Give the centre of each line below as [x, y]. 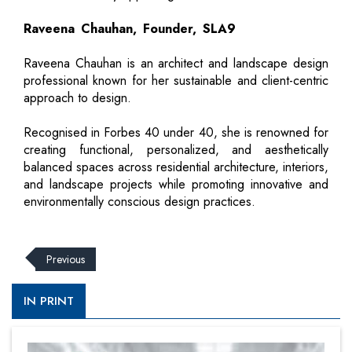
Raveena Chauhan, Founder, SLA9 [130, 28]
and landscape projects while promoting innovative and [176, 184]
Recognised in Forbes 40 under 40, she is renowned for [176, 132]
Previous [66, 259]
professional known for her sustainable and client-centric [176, 80]
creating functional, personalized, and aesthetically [176, 149]
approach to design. [77, 97]
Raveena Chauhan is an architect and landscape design [176, 63]
